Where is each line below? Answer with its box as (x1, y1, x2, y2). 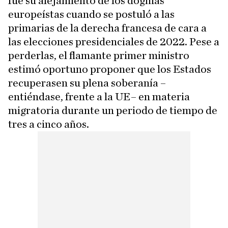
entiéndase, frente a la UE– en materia (8, 91, 190, 103)
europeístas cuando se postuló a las (8, 9, 175, 20)
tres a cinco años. (8, 119, 89, 130)
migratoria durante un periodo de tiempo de (8, 105, 217, 117)
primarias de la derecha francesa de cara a (8, 22, 207, 34)
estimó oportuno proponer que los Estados (8, 64, 211, 75)
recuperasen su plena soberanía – (8, 77, 166, 89)
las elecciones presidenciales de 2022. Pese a (8, 36, 219, 48)
